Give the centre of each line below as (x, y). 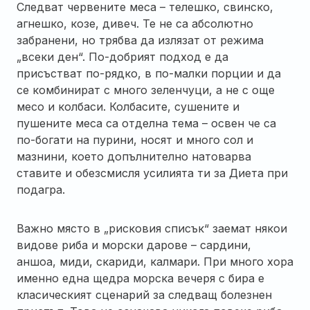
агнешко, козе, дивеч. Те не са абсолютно (135, 23)
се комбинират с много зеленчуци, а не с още (146, 90)
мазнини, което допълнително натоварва (134, 156)
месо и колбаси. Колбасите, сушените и (128, 106)
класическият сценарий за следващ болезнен (144, 294)
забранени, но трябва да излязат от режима (140, 40)
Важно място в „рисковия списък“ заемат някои (152, 228)
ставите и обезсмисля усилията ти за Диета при (152, 173)
